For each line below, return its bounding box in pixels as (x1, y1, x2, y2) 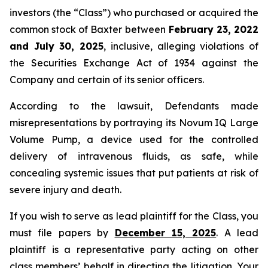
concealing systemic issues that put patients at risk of (10, 167, 258, 179)
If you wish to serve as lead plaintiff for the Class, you (10, 210, 258, 222)
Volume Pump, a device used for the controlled (10, 133, 258, 145)
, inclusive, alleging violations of (103, 40, 259, 52)
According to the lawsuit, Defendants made (10, 100, 258, 112)
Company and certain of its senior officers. (10, 74, 204, 86)
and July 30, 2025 (10, 40, 104, 52)
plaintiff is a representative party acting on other (10, 243, 258, 255)
